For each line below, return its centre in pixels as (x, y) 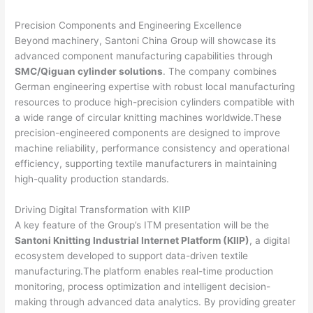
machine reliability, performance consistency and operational (152, 148)
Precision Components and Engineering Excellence (129, 26)
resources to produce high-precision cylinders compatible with (155, 102)
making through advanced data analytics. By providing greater (155, 302)
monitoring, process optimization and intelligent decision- (143, 287)
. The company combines (220, 72)
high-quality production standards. (92, 179)
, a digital (270, 241)
